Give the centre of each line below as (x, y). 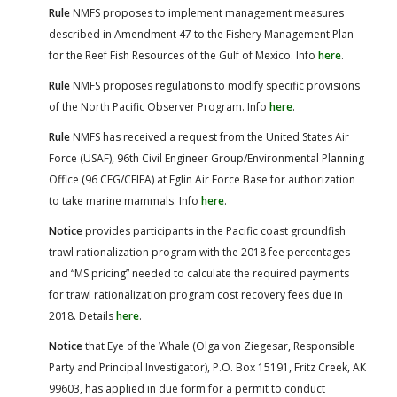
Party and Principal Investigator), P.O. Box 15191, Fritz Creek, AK (207, 367)
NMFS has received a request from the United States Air (210, 136)
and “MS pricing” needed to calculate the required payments (199, 273)
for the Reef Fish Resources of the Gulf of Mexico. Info (183, 55)
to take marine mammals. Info (125, 200)
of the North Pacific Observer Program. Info (159, 106)
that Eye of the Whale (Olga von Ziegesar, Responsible (219, 346)
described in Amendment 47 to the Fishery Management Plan (201, 34)
